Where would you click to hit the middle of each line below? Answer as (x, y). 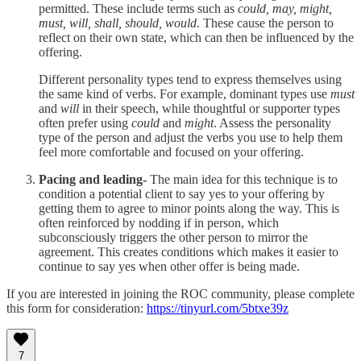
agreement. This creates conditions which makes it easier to (189, 251)
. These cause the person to (265, 23)
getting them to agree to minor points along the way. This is (189, 208)
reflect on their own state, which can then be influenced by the (196, 37)
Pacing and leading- (94, 179)
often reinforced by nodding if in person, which (159, 222)
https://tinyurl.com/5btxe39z (218, 308)
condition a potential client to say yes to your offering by (182, 193)
